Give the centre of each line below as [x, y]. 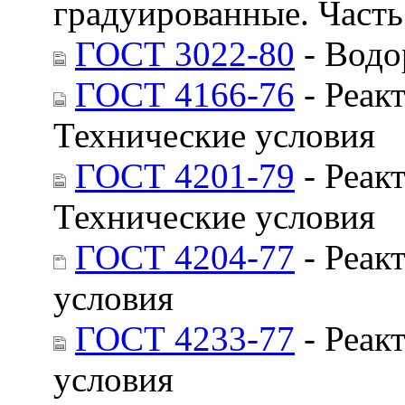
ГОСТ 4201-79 [185, 175]
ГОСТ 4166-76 [185, 94]
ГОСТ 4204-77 [185, 257]
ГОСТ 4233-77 [185, 338]
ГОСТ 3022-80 [185, 53]
